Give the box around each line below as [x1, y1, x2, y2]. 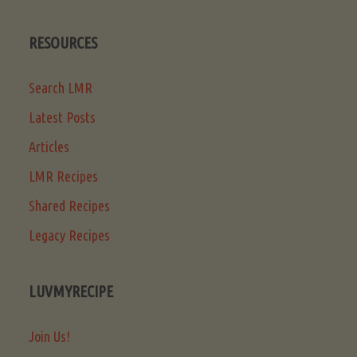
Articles [29, 139, 69, 155]
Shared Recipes [29, 198, 110, 214]
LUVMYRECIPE [29, 283, 113, 301]
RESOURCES [29, 34, 97, 53]
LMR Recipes [29, 168, 98, 185]
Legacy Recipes [29, 227, 110, 244]
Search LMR [29, 80, 92, 96]
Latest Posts [29, 109, 96, 126]
